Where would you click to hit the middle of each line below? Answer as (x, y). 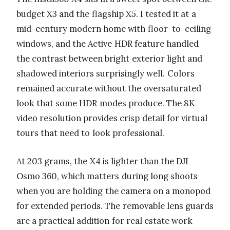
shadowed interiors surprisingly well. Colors (106, 74)
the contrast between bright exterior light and (109, 59)
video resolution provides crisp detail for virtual (112, 118)
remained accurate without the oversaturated (109, 89)
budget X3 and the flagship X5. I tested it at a (106, 14)
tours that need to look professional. (90, 133)
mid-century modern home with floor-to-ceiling (114, 29)
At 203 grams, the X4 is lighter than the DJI (103, 161)
